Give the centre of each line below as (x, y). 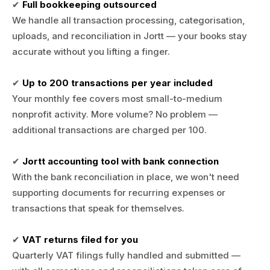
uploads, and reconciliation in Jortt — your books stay (130, 36)
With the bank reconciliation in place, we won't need (126, 177)
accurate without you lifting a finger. (91, 52)
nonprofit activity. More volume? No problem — (115, 114)
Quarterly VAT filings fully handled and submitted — (126, 255)
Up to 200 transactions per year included (118, 83)
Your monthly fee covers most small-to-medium (117, 99)
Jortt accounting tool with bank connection (121, 161)
